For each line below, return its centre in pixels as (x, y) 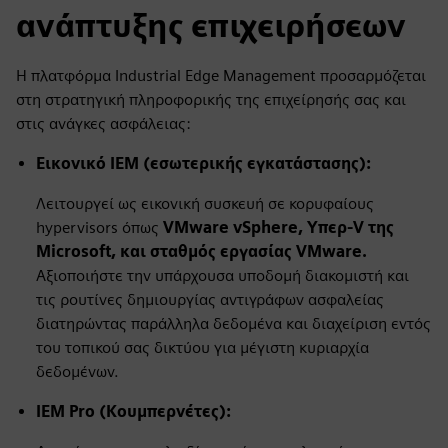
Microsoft (73, 251)
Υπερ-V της (350, 227)
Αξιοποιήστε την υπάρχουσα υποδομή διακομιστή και (222, 275)
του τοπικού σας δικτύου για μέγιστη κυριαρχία (202, 347)
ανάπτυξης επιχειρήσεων (211, 25)
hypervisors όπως (99, 227)
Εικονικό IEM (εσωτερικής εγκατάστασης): (203, 163)
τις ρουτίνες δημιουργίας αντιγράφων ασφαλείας (210, 299)
